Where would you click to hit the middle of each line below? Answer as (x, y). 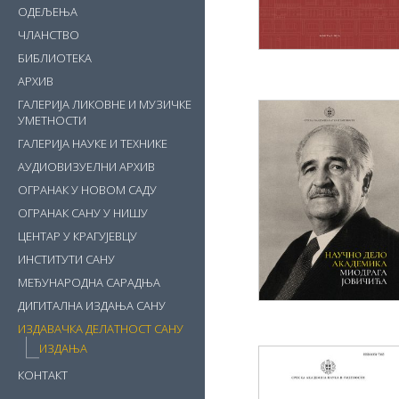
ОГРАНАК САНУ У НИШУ (83, 213)
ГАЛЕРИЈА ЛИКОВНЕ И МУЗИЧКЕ (105, 104)
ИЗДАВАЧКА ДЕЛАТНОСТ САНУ (101, 329)
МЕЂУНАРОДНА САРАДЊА (89, 282)
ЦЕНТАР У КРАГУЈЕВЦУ (77, 236)
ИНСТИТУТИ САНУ (66, 259)
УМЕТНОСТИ (52, 120)
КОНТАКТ (43, 375)
